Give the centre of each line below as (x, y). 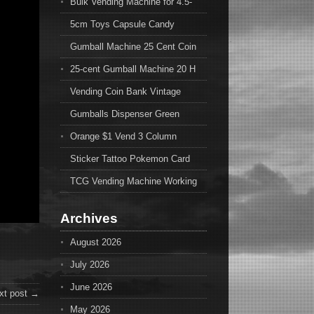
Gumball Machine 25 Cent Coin (133, 47)
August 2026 (96, 242)
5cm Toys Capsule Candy (122, 24)
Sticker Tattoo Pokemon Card (130, 159)
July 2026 (90, 265)
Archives (89, 218)
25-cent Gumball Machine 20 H (133, 69)
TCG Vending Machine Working (134, 181)
